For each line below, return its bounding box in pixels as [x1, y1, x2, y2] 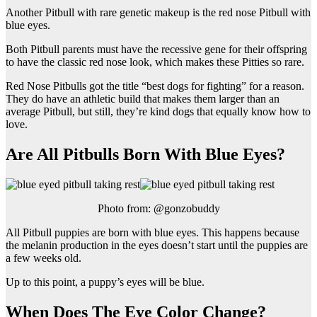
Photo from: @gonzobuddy [97, 202, 220, 214]
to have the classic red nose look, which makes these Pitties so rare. [6, 56, 304, 69]
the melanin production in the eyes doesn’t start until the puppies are [6, 238, 308, 251]
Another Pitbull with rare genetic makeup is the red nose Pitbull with [6, 6, 311, 19]
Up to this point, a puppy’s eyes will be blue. [6, 275, 204, 288]
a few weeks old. [6, 251, 81, 264]
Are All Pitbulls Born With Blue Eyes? [6, 144, 285, 163]
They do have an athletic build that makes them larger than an [6, 93, 279, 105]
